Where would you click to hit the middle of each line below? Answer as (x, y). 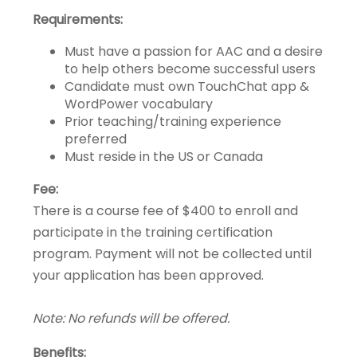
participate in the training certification (152, 232)
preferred (95, 139)
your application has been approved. (148, 275)
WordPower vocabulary (138, 104)
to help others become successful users (190, 69)
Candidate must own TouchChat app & (186, 86)
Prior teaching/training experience (173, 122)
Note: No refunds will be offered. (131, 318)
